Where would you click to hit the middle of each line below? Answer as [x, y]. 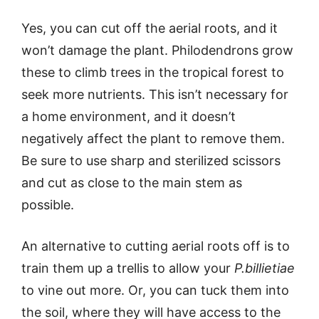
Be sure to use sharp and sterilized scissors [151, 161]
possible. [48, 205]
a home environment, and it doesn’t [129, 116]
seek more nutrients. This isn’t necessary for [155, 94]
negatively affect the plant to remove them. [153, 138]
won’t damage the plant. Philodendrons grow [157, 50]
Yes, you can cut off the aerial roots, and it [150, 28]
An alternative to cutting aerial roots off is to [156, 246]
